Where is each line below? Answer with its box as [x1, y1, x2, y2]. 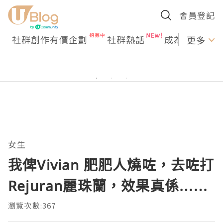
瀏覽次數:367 [8, 200, 56, 211]
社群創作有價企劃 [12, 33, 88, 46]
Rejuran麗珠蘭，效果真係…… [8, 176, 209, 195]
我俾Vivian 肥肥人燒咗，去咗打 [8, 155, 215, 174]
